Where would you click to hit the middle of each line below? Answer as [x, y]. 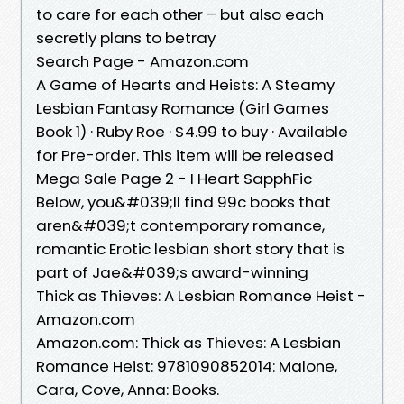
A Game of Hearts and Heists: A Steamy [185, 84]
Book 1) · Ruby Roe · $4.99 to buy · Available [192, 131]
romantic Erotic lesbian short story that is [190, 248]
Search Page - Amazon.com [142, 61]
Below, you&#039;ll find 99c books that [184, 202]
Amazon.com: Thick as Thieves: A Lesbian [188, 342]
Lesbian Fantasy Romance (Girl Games [183, 108]
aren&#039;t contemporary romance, [180, 225]
